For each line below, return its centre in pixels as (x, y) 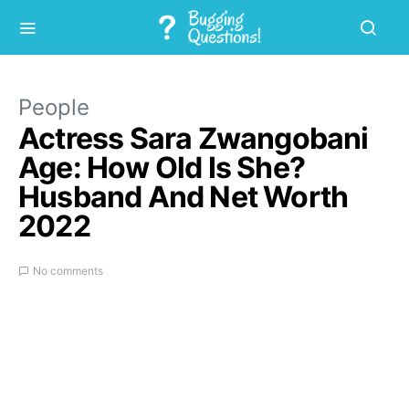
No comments (68, 271)
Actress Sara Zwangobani (194, 138)
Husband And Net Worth (184, 197)
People (54, 107)
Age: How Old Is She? (162, 168)
